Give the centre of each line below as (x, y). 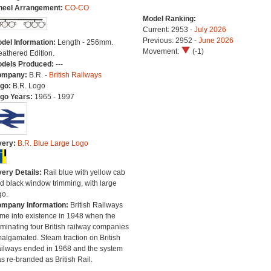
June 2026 (216, 41)
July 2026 (210, 30)
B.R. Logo (29, 86)
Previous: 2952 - (170, 41)
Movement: (162, 51)
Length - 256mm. (85, 42)
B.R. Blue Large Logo (53, 143)
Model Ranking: (169, 19)
